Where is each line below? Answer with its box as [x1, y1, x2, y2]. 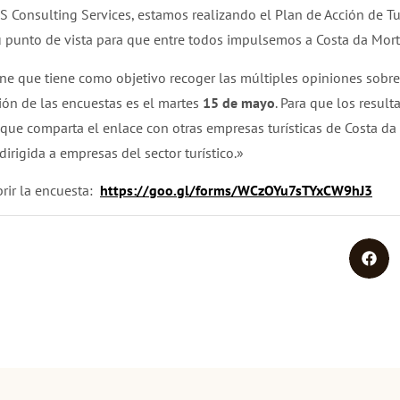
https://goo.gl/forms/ [100, 180, 237, 199]
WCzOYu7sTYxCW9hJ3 [237, 180, 372, 199]
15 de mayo [199, 93, 275, 112]
